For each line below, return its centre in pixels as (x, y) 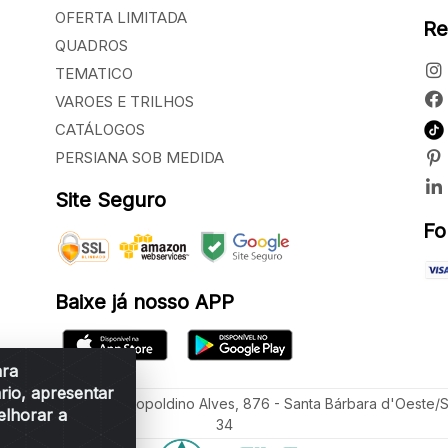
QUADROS (91, 46)
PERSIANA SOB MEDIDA (139, 158)
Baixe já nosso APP (144, 302)
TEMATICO (93, 74)
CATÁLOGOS (99, 130)
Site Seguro (110, 200)
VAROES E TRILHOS (124, 102)
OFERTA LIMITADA (120, 18)
